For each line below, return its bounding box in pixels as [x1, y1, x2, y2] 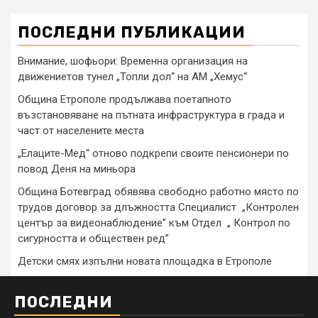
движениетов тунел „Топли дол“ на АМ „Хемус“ [18, 70, 247, 84]
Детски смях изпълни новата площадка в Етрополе [18, 255, 272, 268]
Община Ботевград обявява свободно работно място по [18, 185, 299, 199]
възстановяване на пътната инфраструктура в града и [18, 109, 285, 122]
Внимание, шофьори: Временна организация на [18, 55, 248, 68]
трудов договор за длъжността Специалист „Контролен [18, 201, 299, 214]
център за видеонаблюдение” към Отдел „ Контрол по [18, 216, 290, 230]
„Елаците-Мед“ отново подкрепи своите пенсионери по [18, 147, 289, 160]
